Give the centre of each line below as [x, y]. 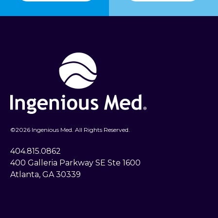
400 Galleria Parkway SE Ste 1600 [75, 163]
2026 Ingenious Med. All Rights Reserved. [73, 129]
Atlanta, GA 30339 [45, 174]
